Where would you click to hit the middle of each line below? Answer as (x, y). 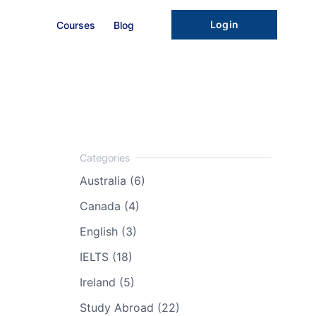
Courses (76, 25)
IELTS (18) (106, 257)
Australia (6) (112, 181)
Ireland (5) (107, 282)
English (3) (108, 231)
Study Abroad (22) (129, 308)
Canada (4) (109, 206)
